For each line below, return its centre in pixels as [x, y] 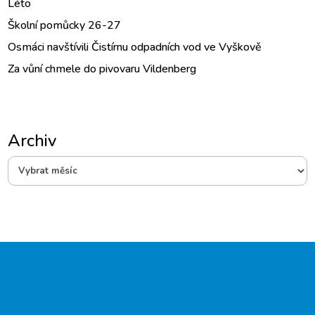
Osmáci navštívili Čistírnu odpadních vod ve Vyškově [135, 47]
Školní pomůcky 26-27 [65, 25]
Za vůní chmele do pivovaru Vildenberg [104, 69]
